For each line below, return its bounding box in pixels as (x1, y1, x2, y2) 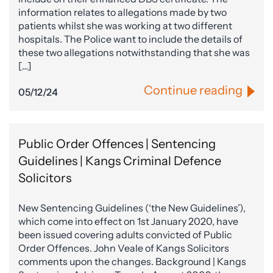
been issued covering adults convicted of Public (18, 229, 232, 241)
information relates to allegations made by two (18, 6, 227, 19)
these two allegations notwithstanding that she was (18, 46, 250, 59)
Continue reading (144, 83, 243, 98)
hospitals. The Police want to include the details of (18, 33, 243, 46)
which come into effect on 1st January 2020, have (18, 215, 238, 228)
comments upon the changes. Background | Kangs (18, 255, 246, 268)
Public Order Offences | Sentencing (18, 136, 216, 152)
